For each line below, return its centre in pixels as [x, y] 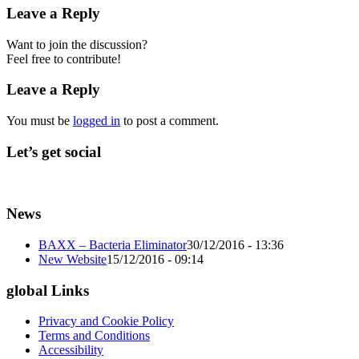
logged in [97, 121]
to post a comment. [169, 121]
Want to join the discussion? [77, 44]
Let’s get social [54, 151]
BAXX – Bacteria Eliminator [113, 244]
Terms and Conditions [94, 336]
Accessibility [71, 350]
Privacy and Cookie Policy [106, 321]
